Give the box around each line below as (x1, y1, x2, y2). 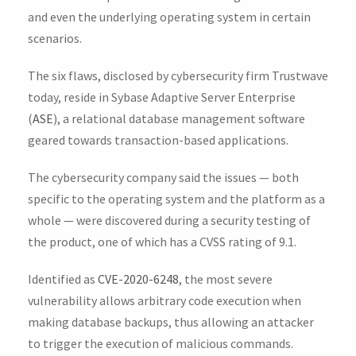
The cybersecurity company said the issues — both (28, 169, 299, 186)
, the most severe (179, 271, 273, 288)
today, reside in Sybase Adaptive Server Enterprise (28, 89, 296, 106)
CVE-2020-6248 (98, 271, 179, 288)
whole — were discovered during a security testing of (28, 212, 311, 229)
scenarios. (28, 30, 82, 47)
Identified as (28, 271, 98, 288)
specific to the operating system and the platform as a (28, 191, 325, 207)
